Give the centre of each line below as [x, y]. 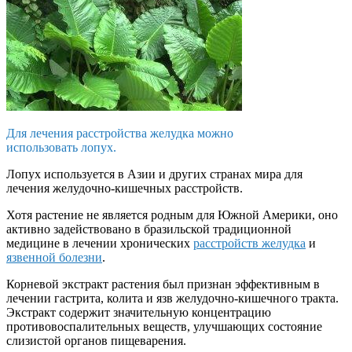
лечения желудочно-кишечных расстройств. [125, 189]
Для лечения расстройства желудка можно [120, 134]
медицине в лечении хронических [100, 244]
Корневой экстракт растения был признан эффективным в [163, 284]
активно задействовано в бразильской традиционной [149, 229]
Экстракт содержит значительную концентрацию [139, 313]
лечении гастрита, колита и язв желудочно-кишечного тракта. [172, 299]
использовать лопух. [61, 148]
